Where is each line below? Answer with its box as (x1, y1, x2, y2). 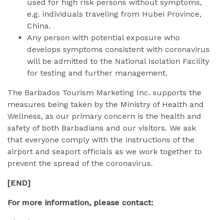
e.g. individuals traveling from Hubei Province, (27, 9, 201, 19)
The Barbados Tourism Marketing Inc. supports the (7, 88, 201, 98)
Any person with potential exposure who (27, 33, 180, 43)
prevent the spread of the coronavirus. (7, 159, 153, 168)
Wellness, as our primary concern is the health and (7, 111, 201, 121)
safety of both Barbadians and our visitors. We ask (7, 123, 196, 133)
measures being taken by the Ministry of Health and (7, 100, 204, 110)
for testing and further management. (27, 68, 167, 78)
